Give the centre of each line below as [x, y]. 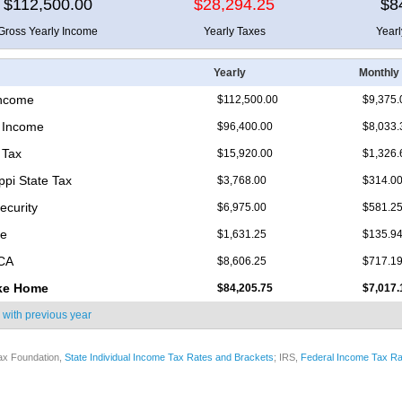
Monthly [379, 73]
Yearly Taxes [234, 32]
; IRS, [287, 358]
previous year [58, 315]
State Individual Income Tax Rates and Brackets [169, 358]
